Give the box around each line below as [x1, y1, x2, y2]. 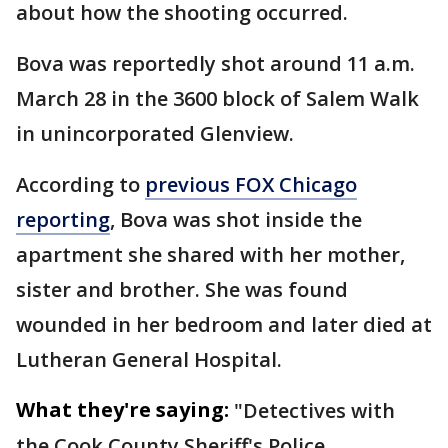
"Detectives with [234, 397, 395, 424]
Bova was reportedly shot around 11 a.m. [16, 50, 415, 77]
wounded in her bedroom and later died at [16, 311, 432, 338]
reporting [16, 206, 110, 233]
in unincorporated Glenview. [16, 120, 294, 147]
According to [16, 171, 145, 198]
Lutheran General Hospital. [16, 346, 282, 373]
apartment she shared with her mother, [16, 241, 405, 268]
